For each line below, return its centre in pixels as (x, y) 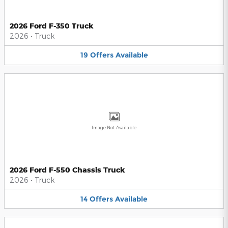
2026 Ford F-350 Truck (52, 26)
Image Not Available (114, 127)
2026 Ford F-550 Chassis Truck (67, 169)
